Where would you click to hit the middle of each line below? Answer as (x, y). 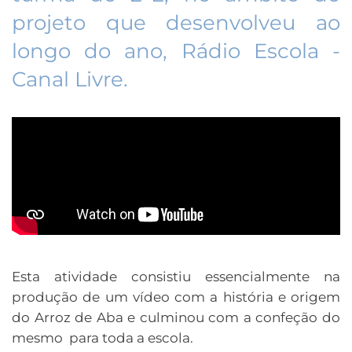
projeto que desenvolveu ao (176, 22)
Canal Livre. (73, 79)
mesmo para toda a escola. (104, 337)
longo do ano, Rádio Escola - (176, 51)
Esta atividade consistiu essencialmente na (176, 276)
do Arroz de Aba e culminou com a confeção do (176, 317)
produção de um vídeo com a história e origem (176, 297)
